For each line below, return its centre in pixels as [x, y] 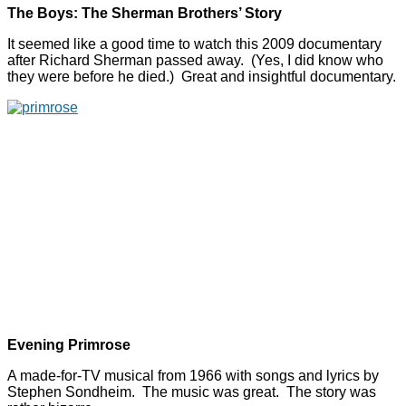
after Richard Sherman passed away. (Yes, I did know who [195, 61]
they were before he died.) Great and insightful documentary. [202, 77]
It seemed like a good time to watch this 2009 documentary [194, 44]
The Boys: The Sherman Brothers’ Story [145, 14]
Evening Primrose [69, 345]
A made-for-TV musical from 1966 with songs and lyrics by [193, 376]
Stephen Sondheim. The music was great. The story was [192, 392]
